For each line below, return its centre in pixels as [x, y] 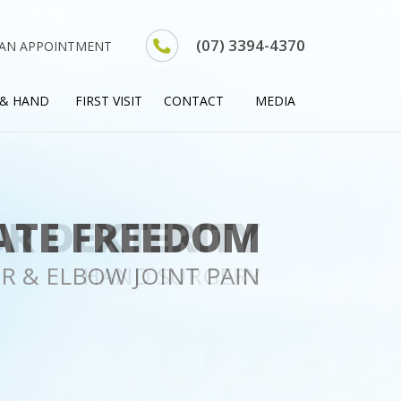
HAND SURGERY [171, 276]
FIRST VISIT [108, 101]
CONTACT [193, 101]
